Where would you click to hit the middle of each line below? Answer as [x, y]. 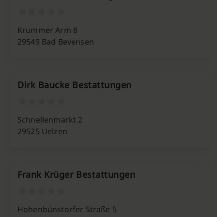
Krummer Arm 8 [48, 30]
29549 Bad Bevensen [56, 42]
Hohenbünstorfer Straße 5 [67, 209]
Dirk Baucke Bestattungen [75, 85]
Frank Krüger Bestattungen [77, 174]
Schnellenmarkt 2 [50, 120]
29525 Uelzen [42, 131]
